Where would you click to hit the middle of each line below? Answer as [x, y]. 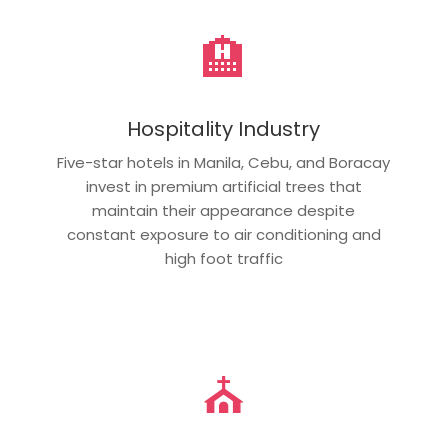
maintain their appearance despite [224, 210]
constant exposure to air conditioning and [223, 234]
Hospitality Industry [224, 129]
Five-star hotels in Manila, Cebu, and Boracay [224, 162]
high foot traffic [223, 258]
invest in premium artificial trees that [223, 186]
